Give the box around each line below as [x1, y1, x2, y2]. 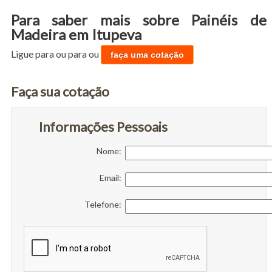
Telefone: [84, 199, 125, 209]
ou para [55, 47, 89, 59]
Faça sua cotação [10, 83, 109, 100]
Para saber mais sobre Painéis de [10, 10, 267, 29]
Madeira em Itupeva [10, 25, 141, 43]
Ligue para [10, 47, 56, 59]
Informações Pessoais [38, 118, 168, 135]
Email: [99, 172, 125, 183]
